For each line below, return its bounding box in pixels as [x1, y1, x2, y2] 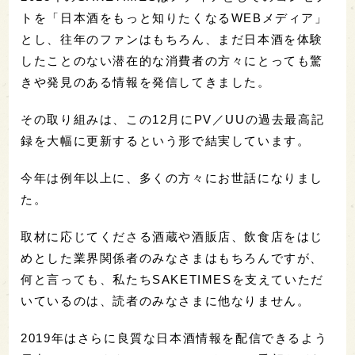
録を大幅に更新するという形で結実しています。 [21, 133, 311, 147]
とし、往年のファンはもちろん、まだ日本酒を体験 [21, 32, 324, 46]
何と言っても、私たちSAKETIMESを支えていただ [21, 272, 324, 286]
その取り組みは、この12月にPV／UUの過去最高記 [21, 112, 325, 126]
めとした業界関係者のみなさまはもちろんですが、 [21, 250, 324, 265]
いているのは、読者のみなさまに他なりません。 [21, 293, 311, 307]
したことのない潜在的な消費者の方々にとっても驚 [21, 53, 324, 67]
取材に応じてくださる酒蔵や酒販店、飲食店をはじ [21, 229, 324, 243]
